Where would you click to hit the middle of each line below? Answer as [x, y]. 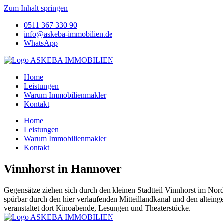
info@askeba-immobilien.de [68, 34]
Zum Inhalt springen [36, 8]
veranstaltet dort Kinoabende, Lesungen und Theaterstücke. [97, 208]
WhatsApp [41, 43]
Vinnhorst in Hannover [63, 168]
